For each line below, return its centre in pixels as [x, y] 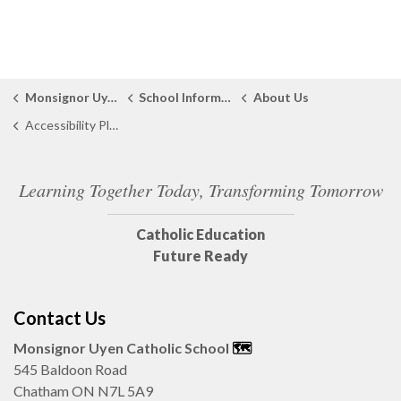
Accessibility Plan [67, 125]
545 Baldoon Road [70, 369]
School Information [180, 97]
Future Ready [200, 256]
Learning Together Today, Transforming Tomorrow [200, 190]
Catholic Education [200, 234]
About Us [281, 97]
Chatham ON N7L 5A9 [83, 391]
